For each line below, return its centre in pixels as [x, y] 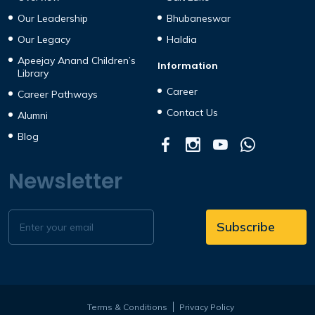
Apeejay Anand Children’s [77, 60]
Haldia [182, 39]
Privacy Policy [206, 307]
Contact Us [192, 112]
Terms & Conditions [127, 307]
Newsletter [65, 181]
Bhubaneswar [199, 18]
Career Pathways [58, 94]
